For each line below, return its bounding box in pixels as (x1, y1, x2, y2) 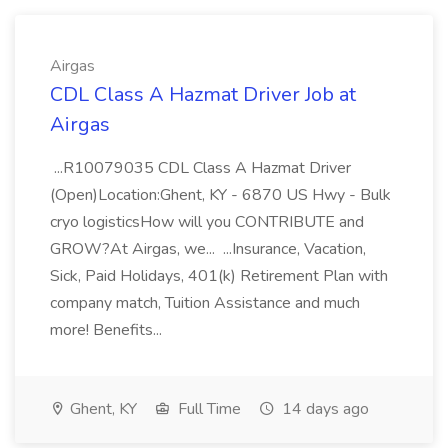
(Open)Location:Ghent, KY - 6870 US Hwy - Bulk (50, 184, 391, 206)
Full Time (174, 398, 241, 420)
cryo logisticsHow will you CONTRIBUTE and (50, 211, 364, 233)
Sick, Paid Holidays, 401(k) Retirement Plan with (50, 265, 388, 287)
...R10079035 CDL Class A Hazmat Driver (50, 157, 351, 179)
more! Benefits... (50, 319, 166, 341)
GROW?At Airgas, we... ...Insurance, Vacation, (50, 238, 366, 260)
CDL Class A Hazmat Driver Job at (50, 81, 356, 108)
